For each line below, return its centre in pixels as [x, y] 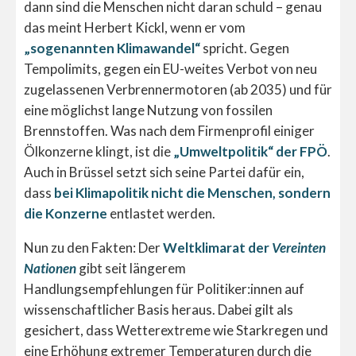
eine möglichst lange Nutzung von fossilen [148, 110]
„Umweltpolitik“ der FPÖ [250, 152]
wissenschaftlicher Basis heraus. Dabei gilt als [159, 310]
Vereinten [299, 248]
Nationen [50, 269]
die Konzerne [66, 214]
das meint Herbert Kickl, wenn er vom [135, 28]
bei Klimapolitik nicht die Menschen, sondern [192, 193]
